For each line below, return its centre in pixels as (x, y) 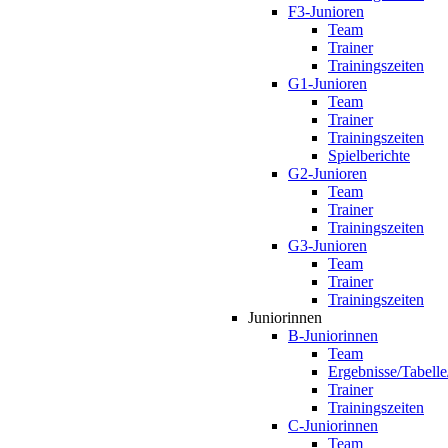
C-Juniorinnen (333, 425)
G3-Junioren (327, 245)
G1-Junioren (327, 83)
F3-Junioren (326, 11)
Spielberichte (369, 155)
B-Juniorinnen (333, 335)
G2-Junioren (327, 173)
